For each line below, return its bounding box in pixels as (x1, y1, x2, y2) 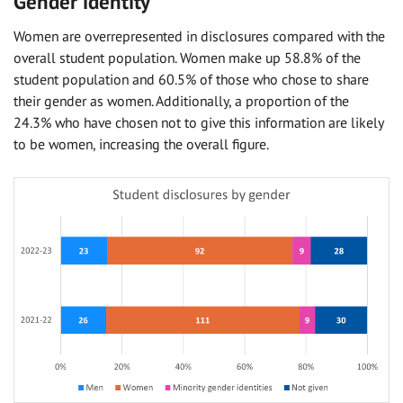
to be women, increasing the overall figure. (13, 134, 269, 153)
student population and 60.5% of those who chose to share (13, 69, 369, 88)
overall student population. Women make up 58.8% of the (13, 48, 361, 67)
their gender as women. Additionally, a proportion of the (13, 91, 349, 110)
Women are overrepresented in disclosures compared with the (13, 26, 385, 45)
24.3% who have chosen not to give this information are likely (13, 112, 383, 131)
